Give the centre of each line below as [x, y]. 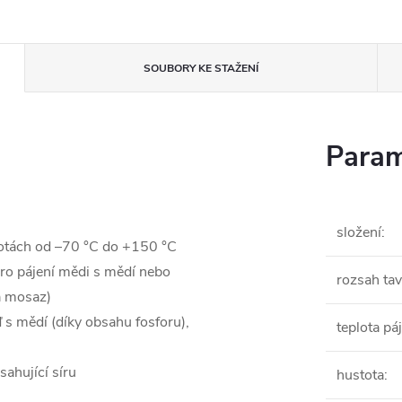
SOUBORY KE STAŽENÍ [201, 68]
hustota [360, 375]
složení [359, 232]
